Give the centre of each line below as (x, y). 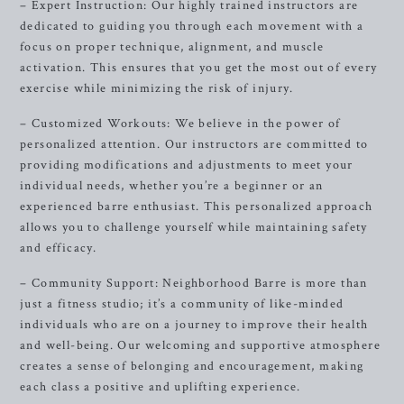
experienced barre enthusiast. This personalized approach (197, 207)
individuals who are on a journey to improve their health (194, 325)
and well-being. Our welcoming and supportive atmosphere (200, 345)
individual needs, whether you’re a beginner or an (172, 186)
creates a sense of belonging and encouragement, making (192, 366)
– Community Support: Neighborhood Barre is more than (194, 283)
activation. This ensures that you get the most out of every (199, 68)
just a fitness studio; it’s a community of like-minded (182, 304)
